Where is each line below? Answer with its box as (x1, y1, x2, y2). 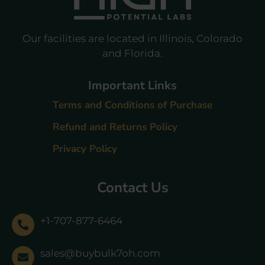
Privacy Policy (53, 141, 117, 156)
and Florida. (102, 47, 163, 59)
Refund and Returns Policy (53, 119, 177, 134)
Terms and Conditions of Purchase (53, 98, 212, 112)
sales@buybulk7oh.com (40, 247, 160, 259)
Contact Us (96, 177, 169, 197)
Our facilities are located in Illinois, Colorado (22, 32, 243, 44)
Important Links (88, 77, 177, 93)
